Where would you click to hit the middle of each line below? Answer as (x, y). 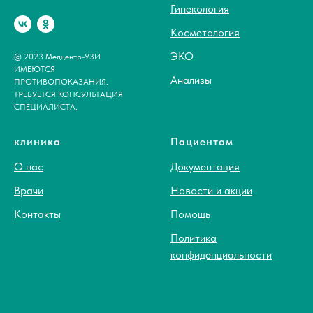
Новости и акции (211, 190)
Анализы (191, 80)
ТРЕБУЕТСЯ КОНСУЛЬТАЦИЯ (68, 94)
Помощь (190, 214)
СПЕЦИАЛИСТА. (46, 107)
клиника (37, 141)
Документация (205, 166)
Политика (194, 238)
